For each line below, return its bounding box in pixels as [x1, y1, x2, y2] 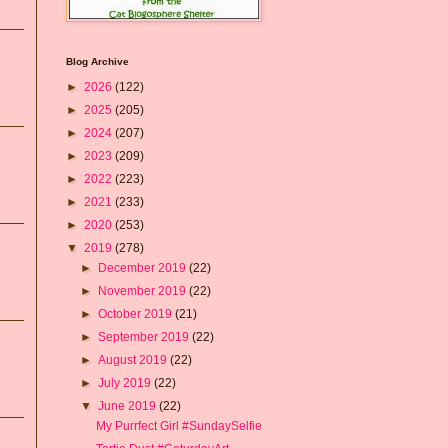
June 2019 [98, 398, 160, 413]
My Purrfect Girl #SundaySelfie [95, 418, 262, 433]
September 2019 [98, 329, 193, 344]
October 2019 [98, 306, 176, 321]
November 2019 [98, 283, 190, 298]
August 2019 [98, 352, 171, 367]
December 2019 [98, 260, 190, 275]
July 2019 [98, 375, 155, 390]
